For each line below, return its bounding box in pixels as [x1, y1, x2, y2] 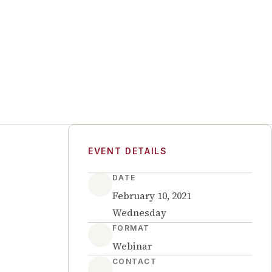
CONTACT [112, 257, 157, 266]
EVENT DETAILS [88, 146, 168, 156]
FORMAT [112, 223, 150, 233]
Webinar [112, 239, 152, 253]
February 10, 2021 [112, 189, 191, 202]
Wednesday [112, 206, 166, 219]
